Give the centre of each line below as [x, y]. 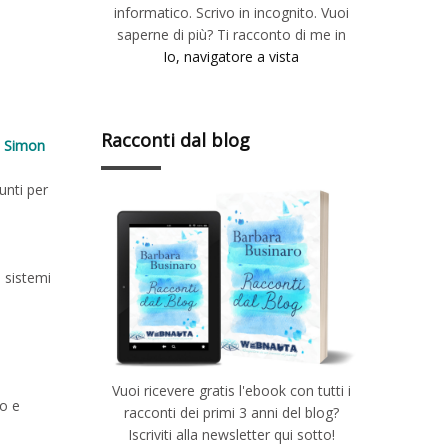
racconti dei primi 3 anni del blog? [231, 412]
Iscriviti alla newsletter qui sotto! [231, 434]
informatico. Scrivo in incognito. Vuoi [231, 12]
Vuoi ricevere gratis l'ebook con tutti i [231, 390]
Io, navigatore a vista [231, 56]
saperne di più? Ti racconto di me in [231, 34]
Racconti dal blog [175, 139]
